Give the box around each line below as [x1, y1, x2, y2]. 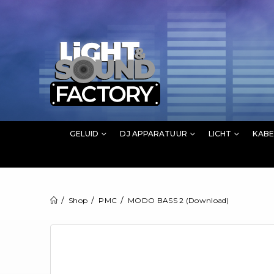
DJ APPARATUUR [120, 128, 187, 138]
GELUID [69, 128, 99, 138]
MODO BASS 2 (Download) [128, 195, 229, 205]
